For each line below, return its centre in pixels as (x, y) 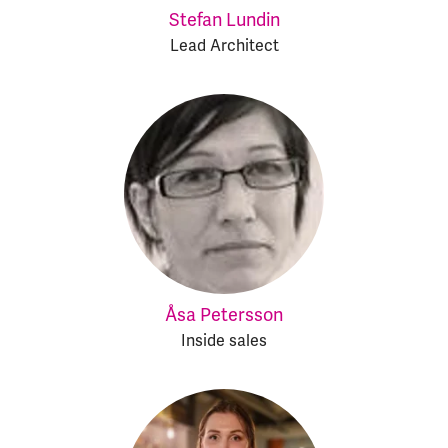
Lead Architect (224, 46)
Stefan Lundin (224, 20)
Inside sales (224, 341)
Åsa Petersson (224, 315)
